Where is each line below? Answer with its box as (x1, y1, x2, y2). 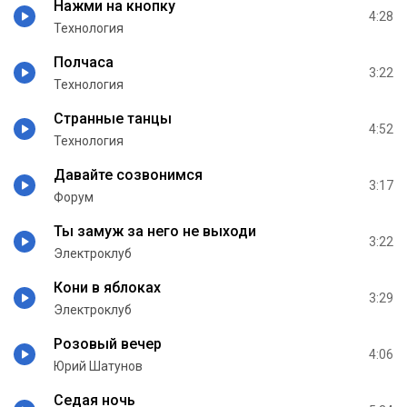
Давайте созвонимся (54, 165, 203, 184)
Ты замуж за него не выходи (54, 222, 256, 240)
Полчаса (54, 53, 114, 71)
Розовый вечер (54, 334, 162, 352)
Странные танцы (54, 109, 172, 127)
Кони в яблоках (54, 278, 161, 296)
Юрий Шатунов (54, 358, 143, 373)
